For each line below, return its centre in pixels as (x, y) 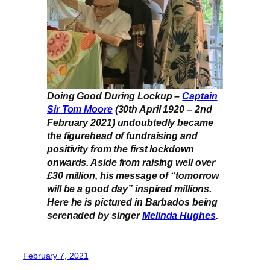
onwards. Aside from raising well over (131, 162)
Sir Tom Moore (80, 109)
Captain (200, 96)
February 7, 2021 (56, 255)
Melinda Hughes (179, 215)
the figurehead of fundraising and (122, 136)
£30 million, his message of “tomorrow (133, 176)
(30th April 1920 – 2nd (162, 109)
